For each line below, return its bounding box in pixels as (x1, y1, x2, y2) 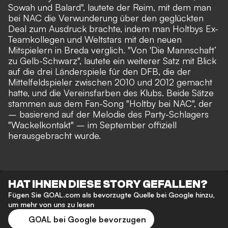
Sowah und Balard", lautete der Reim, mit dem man (8, 2, 211, 13)
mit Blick (182, 55, 216, 67)
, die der (158, 66, 191, 77)
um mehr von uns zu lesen (8, 200, 94, 209)
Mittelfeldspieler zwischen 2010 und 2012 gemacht (8, 76, 212, 88)
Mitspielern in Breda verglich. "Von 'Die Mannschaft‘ (8, 44, 216, 56)
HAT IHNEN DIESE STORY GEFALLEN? (8, 178, 208, 191)
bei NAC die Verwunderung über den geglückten (8, 12, 204, 24)
